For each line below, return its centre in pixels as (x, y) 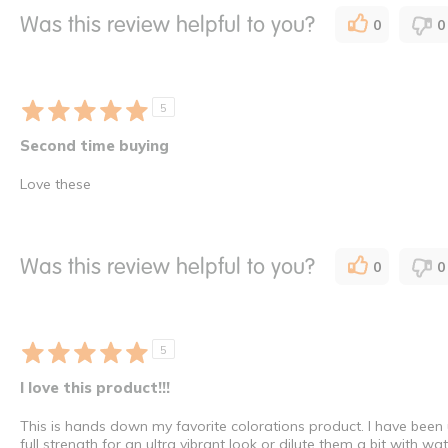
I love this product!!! (95, 388)
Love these (55, 184)
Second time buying (94, 146)
